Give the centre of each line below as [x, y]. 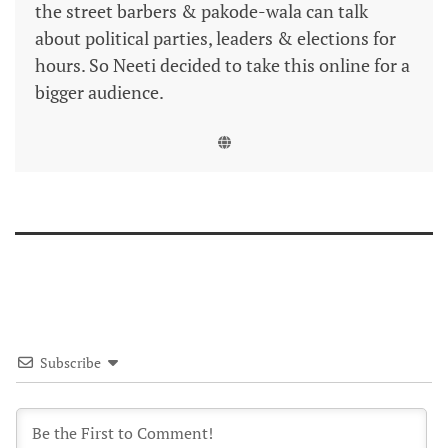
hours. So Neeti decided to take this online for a [222, 64]
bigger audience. [99, 91]
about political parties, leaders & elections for [215, 37]
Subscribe [70, 362]
